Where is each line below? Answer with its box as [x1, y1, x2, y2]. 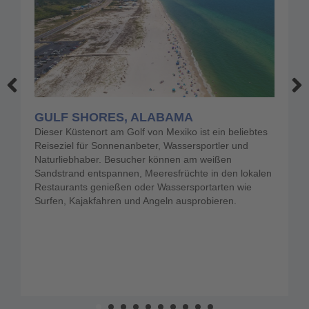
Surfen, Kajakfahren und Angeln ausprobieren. [34, 195, 237, 207]
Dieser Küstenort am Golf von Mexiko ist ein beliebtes [34, 126, 268, 138]
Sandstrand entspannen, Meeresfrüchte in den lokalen [34, 168, 272, 179]
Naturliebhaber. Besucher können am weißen [34, 154, 232, 166]
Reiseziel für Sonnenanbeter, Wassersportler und [34, 140, 248, 152]
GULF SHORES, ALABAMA [34, 110, 193, 125]
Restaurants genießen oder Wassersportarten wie [34, 181, 252, 193]
